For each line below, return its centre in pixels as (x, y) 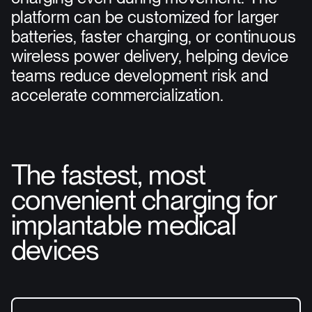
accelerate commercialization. (117, 96)
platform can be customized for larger (145, 18)
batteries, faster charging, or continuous (154, 38)
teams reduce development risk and (140, 77)
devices (55, 251)
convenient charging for (145, 201)
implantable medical (124, 226)
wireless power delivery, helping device (150, 57)
